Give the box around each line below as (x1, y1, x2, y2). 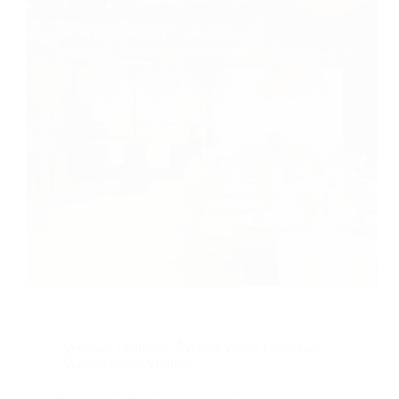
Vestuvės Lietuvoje (62, 340, 169, 356)
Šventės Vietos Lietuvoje (176, 340, 316, 356)
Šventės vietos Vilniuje (62, 356, 191, 372)
